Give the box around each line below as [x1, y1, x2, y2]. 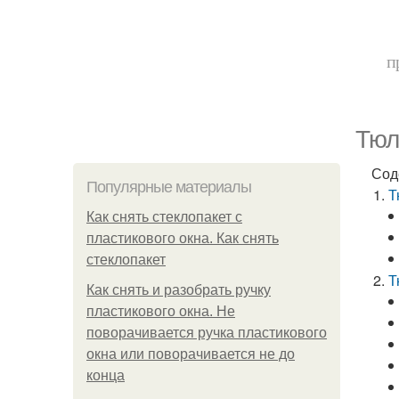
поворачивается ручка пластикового [86, 325, 327, 340]
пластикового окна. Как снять [86, 231, 279, 246]
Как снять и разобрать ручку [86, 282, 271, 297]
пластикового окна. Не [86, 304, 235, 319]
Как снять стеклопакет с [86, 209, 242, 224]
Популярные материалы [86, 178, 251, 196]
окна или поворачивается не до [86, 346, 295, 362]
